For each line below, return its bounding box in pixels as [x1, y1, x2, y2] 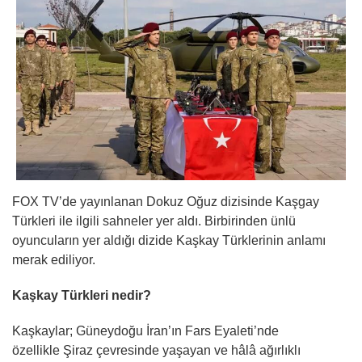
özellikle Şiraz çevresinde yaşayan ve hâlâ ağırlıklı [12, 343, 301, 357]
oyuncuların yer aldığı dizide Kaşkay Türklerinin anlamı [12, 233, 326, 247]
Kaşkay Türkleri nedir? [12, 288, 151, 302]
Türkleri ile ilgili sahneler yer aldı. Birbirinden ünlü [12, 213, 296, 228]
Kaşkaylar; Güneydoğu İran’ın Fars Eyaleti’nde [12, 323, 279, 338]
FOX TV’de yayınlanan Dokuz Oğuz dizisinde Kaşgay [12, 194, 319, 208]
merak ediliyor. [12, 252, 95, 267]
